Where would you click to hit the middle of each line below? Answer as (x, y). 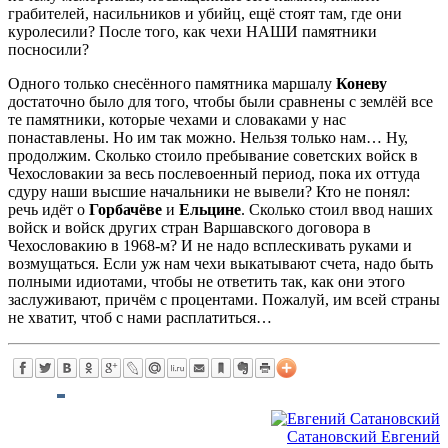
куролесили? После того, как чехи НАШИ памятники (192, 31)
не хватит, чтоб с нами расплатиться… (140, 317)
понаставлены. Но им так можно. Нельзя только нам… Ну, (208, 137)
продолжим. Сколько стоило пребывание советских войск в (213, 155)
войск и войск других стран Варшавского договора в (189, 227)
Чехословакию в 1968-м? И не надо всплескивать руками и (210, 245)
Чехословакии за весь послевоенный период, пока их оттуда (214, 173)
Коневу (361, 83)
